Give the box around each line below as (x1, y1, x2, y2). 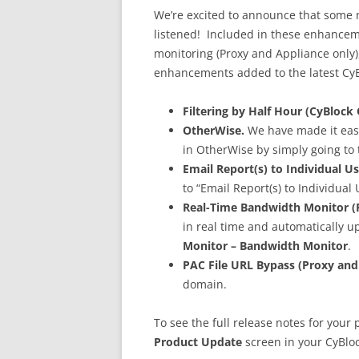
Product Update (154, 334, 242, 349)
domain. (183, 276, 227, 292)
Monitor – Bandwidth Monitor (183, 238, 348, 253)
